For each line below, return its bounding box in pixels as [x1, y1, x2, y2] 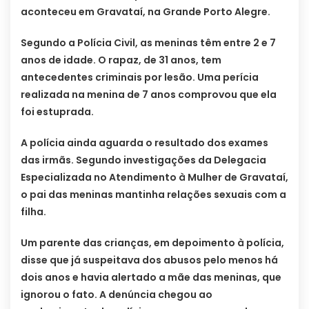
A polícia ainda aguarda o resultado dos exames [21, 136, 268, 150]
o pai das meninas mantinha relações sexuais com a [21, 188, 286, 202]
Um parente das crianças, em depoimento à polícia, [21, 236, 284, 250]
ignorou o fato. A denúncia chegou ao [21, 288, 212, 302]
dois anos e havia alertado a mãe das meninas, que [21, 270, 281, 285]
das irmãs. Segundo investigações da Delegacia [21, 153, 266, 168]
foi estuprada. [21, 105, 94, 119]
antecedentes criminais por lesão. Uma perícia [21, 70, 259, 85]
